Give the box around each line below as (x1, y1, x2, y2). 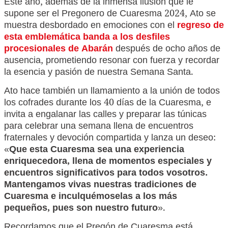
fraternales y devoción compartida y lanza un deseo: (4, 131, 216, 146)
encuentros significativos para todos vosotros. (4, 166, 208, 181)
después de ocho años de (113, 42, 220, 57)
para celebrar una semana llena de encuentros (4, 120, 193, 134)
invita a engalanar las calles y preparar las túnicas (4, 108, 207, 123)
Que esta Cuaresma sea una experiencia (9, 143, 184, 158)
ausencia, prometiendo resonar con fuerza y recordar (4, 54, 219, 69)
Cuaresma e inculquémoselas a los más (4, 190, 177, 205)
